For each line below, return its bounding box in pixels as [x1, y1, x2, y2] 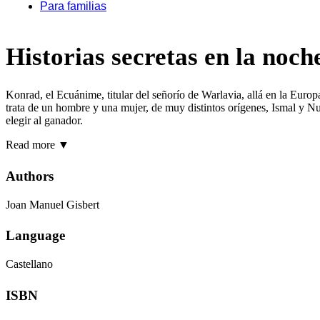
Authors [6, 168, 54, 184]
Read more [6, 138, 55, 151]
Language [6, 228, 65, 244]
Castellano [6, 258, 53, 271]
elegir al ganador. [6, 114, 83, 126]
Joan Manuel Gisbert [6, 198, 99, 211]
